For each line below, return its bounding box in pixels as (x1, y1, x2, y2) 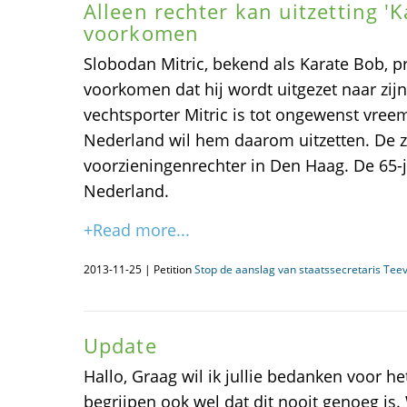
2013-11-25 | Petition (84, 262, 194, 277)
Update (84, 332, 157, 359)
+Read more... (84, 219, 190, 241)
